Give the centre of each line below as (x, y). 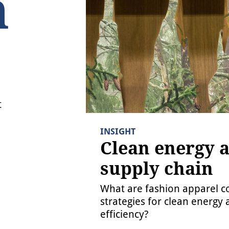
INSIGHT (19, 28)
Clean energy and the (73, 40)
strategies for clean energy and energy (70, 78)
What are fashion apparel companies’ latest (78, 69)
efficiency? (24, 87)
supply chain (47, 54)
